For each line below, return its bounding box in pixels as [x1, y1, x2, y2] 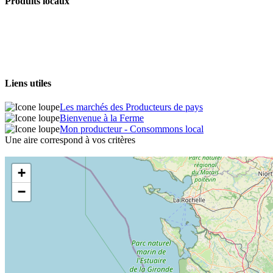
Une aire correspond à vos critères [5, 134, 135, 145]
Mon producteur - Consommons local [60, 123, 204, 134]
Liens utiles [5, 77, 51, 88]
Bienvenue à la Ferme [60, 112, 144, 123]
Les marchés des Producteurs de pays [60, 101, 203, 112]
